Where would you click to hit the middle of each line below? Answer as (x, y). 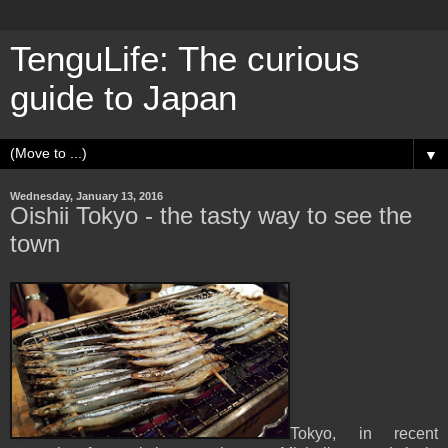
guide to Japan (123, 98)
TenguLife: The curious (185, 59)
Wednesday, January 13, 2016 (86, 196)
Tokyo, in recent (364, 433)
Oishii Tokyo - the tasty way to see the (211, 215)
